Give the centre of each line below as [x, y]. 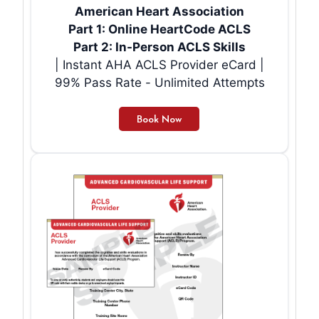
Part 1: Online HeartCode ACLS [159, 29]
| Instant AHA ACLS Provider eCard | [159, 64]
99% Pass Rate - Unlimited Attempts [159, 82]
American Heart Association [159, 11]
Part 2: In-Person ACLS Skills [159, 47]
